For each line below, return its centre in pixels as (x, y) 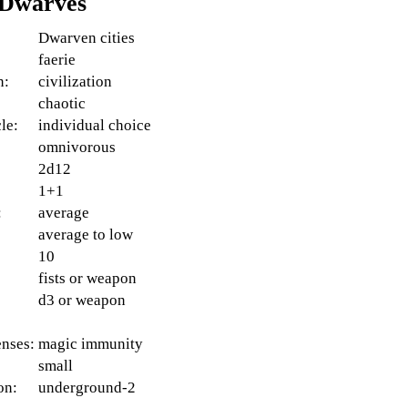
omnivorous (77, 148)
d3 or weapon (82, 301)
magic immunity (91, 344)
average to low (86, 235)
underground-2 (87, 388)
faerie (57, 60)
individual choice (95, 126)
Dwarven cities (87, 38)
